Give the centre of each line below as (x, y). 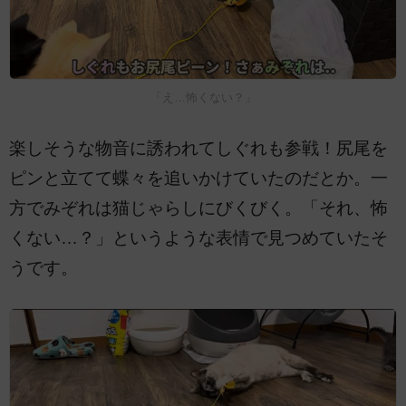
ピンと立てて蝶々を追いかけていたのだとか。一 (198, 178)
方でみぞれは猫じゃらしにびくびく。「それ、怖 (198, 208)
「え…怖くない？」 (203, 97)
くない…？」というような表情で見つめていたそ (198, 237)
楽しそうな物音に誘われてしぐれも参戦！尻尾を (198, 148)
